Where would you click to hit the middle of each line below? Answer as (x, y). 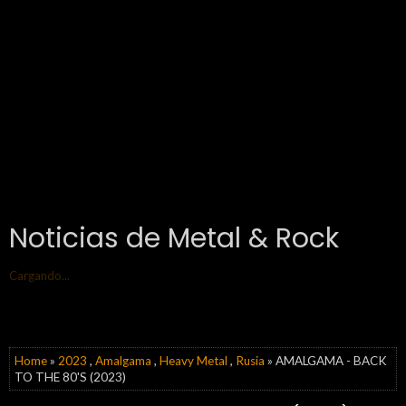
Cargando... (39, 275)
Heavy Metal (193, 361)
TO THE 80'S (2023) (70, 377)
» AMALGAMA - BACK (326, 361)
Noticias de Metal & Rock (174, 238)
